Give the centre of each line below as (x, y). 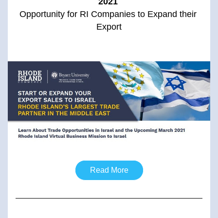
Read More (109, 170)
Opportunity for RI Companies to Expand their (108, 14)
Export (109, 27)
